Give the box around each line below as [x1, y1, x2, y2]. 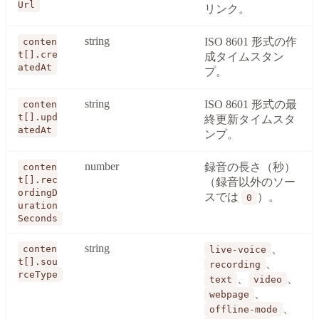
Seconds [18, 212, 58, 224]
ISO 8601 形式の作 [204, 35, 297, 48]
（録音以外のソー [204, 175, 296, 188]
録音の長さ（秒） [204, 160, 296, 173]
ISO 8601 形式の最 [204, 98, 297, 110]
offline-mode [209, 303, 278, 315]
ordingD [18, 187, 58, 198]
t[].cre [18, 48, 58, 60]
